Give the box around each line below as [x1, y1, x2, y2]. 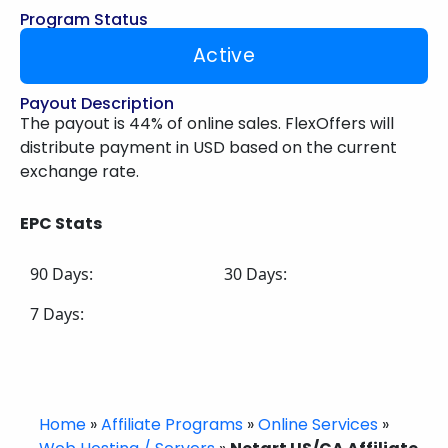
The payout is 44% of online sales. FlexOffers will [20, 112, 394, 135]
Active [192, 42, 256, 69]
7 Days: [30, 303, 84, 325]
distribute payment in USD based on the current [20, 136, 397, 159]
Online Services [258, 413, 378, 436]
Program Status [20, 8, 148, 31]
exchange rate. [20, 160, 139, 183]
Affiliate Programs [101, 413, 243, 436]
